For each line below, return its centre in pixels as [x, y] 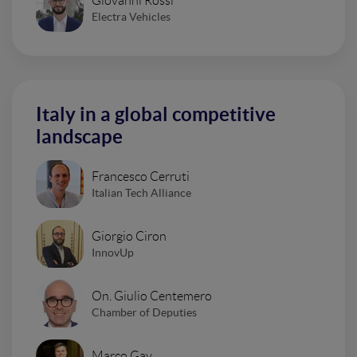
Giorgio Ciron [129, 236]
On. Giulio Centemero [152, 296]
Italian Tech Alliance [141, 192]
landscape [79, 137]
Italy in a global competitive [156, 114]
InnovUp [113, 252]
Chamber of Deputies [144, 312]
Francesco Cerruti [141, 176]
